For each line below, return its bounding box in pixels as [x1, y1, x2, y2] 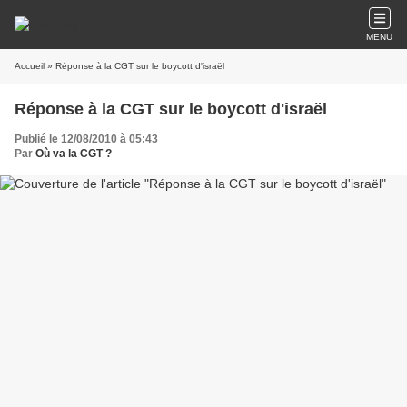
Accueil [15, 61, 45, 71]
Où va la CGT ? [35, 147, 112, 160]
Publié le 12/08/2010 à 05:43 [15, 133, 158, 145]
